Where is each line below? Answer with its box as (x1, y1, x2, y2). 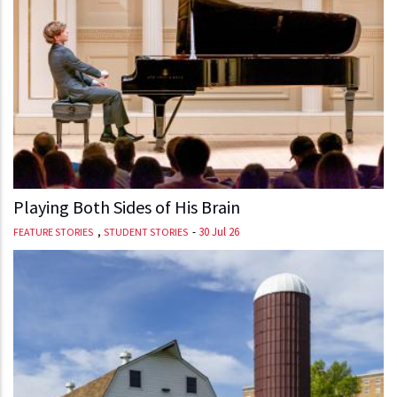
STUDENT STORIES (104, 224, 188, 238)
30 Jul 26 (198, 223, 239, 239)
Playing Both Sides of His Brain (13, 195, 240, 218)
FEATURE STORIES (13, 224, 93, 238)
